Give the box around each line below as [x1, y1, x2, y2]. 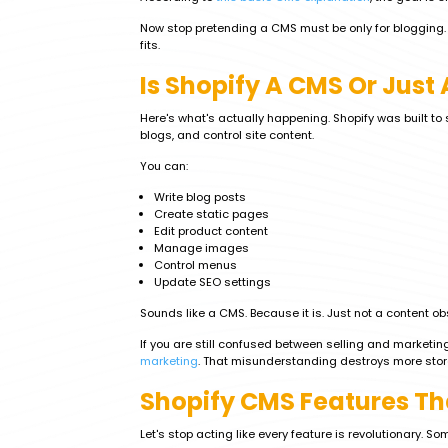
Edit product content [154, 223, 268, 239]
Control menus [154, 257, 237, 273]
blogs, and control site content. [140, 127, 314, 143]
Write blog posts [154, 189, 246, 205]
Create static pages [154, 206, 269, 222]
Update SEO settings [154, 274, 271, 290]
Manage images [154, 240, 249, 256]
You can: [140, 158, 188, 174]
